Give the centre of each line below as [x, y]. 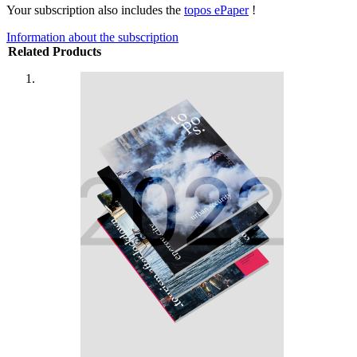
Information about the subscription [92, 37]
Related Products [55, 51]
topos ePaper [216, 10]
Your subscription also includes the [95, 10]
